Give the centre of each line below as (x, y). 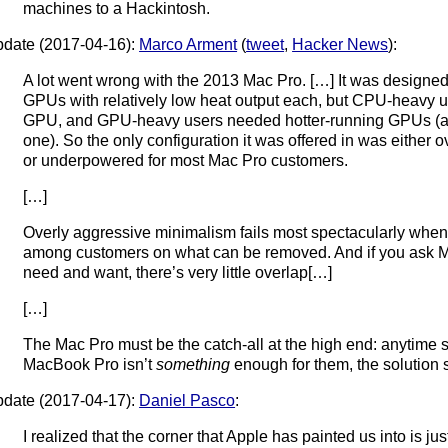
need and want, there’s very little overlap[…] (178, 272)
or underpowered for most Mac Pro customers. (186, 160)
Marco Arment (188, 44)
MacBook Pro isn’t (90, 364)
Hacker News (340, 44)
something (193, 364)
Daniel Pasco (187, 400)
